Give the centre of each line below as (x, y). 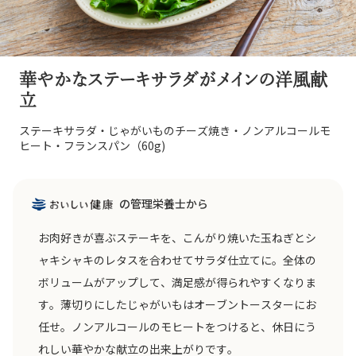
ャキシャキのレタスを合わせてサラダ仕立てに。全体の (177, 260)
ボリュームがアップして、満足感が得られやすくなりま (177, 282)
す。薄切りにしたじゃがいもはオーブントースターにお (177, 304)
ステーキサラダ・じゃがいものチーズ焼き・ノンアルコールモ (175, 130)
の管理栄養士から (163, 203)
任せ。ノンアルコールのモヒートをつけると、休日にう (177, 327)
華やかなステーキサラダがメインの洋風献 (173, 79)
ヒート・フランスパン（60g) (92, 145)
